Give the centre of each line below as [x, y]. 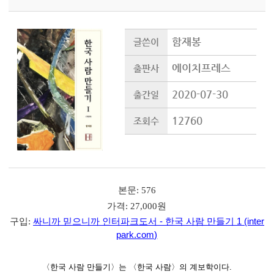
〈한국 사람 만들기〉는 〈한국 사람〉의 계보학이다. [137, 267]
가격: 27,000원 [137, 206]
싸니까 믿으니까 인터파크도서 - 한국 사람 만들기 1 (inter [149, 221]
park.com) [137, 235]
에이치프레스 [202, 68]
